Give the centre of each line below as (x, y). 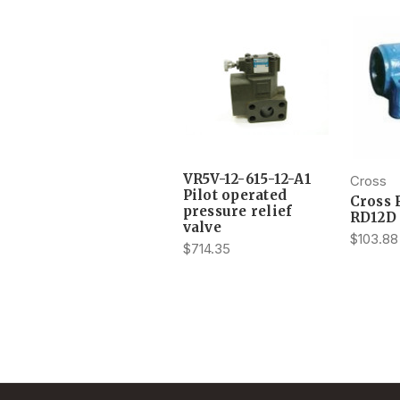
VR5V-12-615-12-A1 (247, 179)
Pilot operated (234, 195)
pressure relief (237, 211)
